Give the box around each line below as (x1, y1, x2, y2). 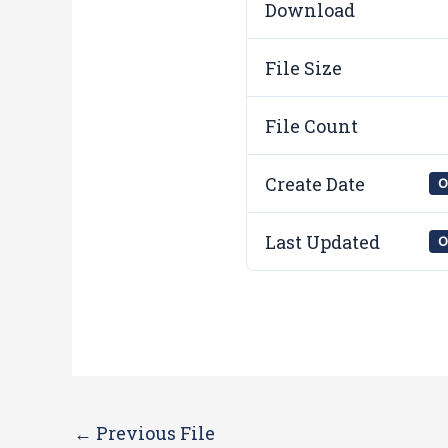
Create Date (265, 171, 366, 196)
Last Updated (265, 229, 381, 254)
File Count (265, 113, 359, 138)
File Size (265, 55, 343, 80)
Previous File (92, 421, 215, 446)
